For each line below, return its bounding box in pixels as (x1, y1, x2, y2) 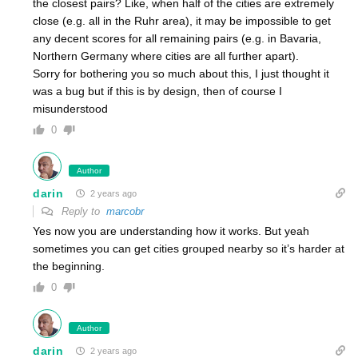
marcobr (106, 205, 144, 218)
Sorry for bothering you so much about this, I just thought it (33, 67, 329, 81)
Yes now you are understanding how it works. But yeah (33, 225, 309, 238)
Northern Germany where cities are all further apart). (33, 50, 299, 63)
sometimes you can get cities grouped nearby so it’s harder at (33, 242, 344, 256)
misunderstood (33, 102, 108, 116)
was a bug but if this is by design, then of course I (33, 85, 282, 98)
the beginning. (33, 260, 105, 273)
